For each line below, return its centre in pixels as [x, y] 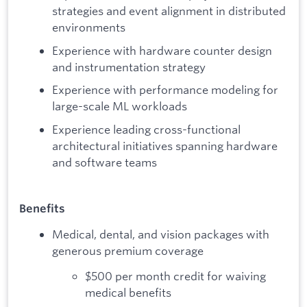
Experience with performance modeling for [165, 90]
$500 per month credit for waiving [175, 276]
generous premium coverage [128, 250]
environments [89, 27]
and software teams [105, 162]
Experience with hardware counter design [162, 50]
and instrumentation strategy [129, 66]
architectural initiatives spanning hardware [165, 146]
